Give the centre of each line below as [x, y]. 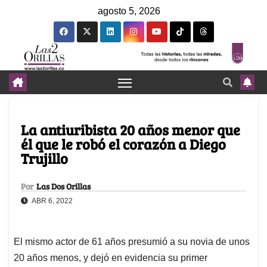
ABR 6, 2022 [52, 201]
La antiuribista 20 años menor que [131, 130]
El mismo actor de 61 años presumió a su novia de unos [132, 242]
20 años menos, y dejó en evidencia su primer [111, 258]
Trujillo [44, 159]
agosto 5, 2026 [129, 11]
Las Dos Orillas [63, 187]
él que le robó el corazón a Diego [123, 144]
